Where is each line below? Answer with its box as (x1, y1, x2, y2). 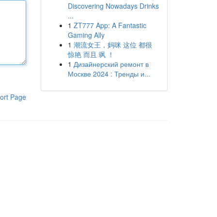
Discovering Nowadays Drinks (67, 1, 159, 11)
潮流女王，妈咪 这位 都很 (73, 40, 152, 49)
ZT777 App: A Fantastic (73, 20, 146, 30)
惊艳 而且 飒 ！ (67, 49, 114, 59)
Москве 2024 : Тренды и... (67, 69, 150, 78)
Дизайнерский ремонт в (73, 59, 149, 69)
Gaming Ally (67, 30, 105, 40)
